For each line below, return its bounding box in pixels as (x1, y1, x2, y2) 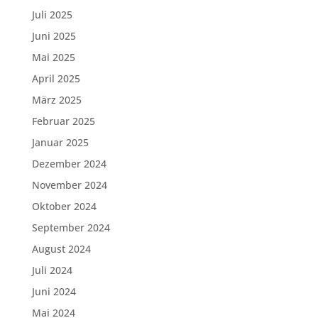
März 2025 (31, 93, 82, 106)
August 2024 (31, 242, 91, 256)
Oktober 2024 (31, 199, 97, 213)
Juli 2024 (31, 263, 72, 277)
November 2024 (31, 178, 107, 192)
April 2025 (31, 72, 80, 85)
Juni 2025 (31, 29, 76, 43)
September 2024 (31, 221, 110, 234)
